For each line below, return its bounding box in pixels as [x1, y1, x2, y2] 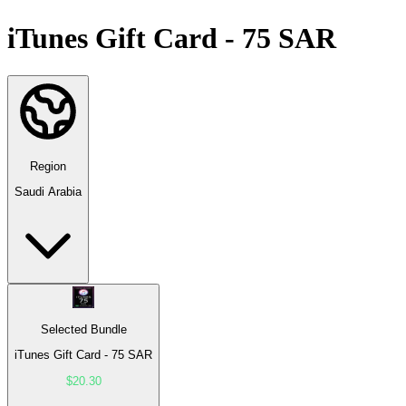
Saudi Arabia [14, 185, 82, 199]
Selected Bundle [40, 322, 127, 336]
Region [30, 159, 66, 173]
